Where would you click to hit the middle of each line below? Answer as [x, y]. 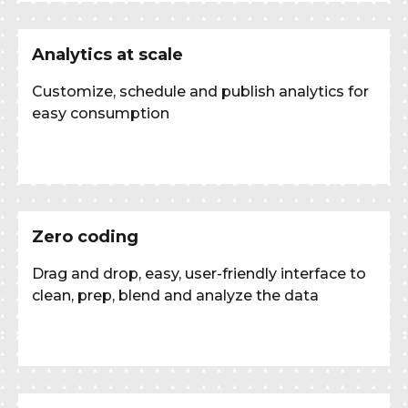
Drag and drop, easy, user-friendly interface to [199, 273]
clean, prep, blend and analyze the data [175, 295]
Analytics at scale [107, 54]
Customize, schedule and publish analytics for [200, 91]
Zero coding [85, 236]
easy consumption [101, 113]
